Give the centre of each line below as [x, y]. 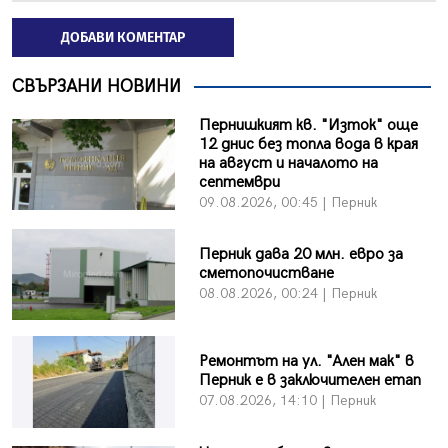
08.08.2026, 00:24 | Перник [287, 294]
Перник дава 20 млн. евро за [300, 255]
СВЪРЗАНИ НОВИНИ [96, 87]
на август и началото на [288, 164]
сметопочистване [266, 274]
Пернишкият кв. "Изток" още [308, 126]
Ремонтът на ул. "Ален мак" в [306, 362]
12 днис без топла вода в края [308, 145]
